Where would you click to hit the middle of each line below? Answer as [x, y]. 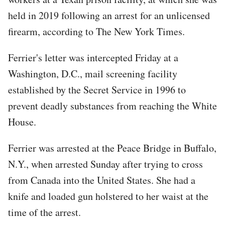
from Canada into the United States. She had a [102, 180]
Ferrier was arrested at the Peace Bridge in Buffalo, [112, 148]
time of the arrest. [44, 212]
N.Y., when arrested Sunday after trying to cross [105, 164]
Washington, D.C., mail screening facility [93, 73]
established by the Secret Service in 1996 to [97, 89]
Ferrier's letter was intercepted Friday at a [93, 57]
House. [22, 122]
